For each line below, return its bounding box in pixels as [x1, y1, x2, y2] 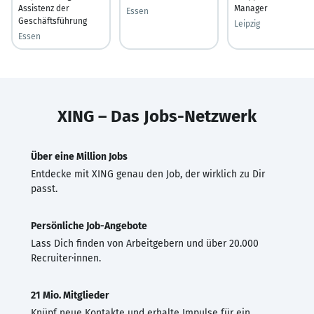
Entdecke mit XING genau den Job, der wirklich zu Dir [31, 168, 265, 180]
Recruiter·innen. [31, 252, 101, 264]
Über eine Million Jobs [31, 150, 128, 163]
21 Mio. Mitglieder [31, 289, 109, 301]
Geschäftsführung [18, 15, 87, 26]
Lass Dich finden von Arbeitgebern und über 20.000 [31, 237, 259, 250]
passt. [31, 182, 57, 195]
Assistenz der [18, 3, 69, 13]
